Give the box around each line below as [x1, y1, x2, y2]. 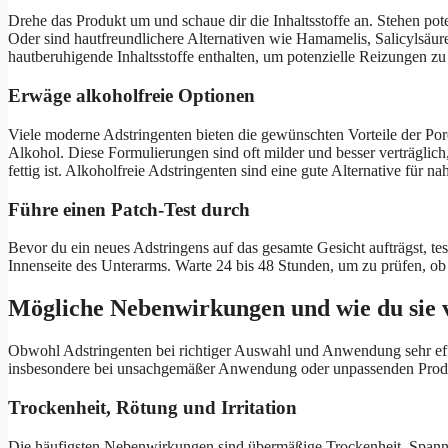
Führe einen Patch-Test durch [8, 198, 250, 220]
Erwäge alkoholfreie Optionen [8, 85, 255, 107]
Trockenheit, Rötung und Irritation [8, 396, 297, 418]
